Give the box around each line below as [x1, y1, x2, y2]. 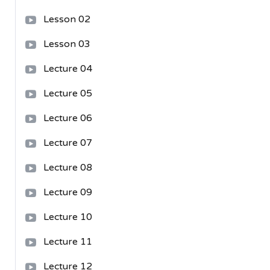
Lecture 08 [43, 162, 92, 174]
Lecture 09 [43, 186, 92, 198]
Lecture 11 [43, 236, 92, 248]
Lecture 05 [43, 87, 92, 99]
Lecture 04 [43, 63, 92, 75]
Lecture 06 [43, 112, 92, 124]
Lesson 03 [43, 38, 90, 50]
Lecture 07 [43, 137, 92, 149]
